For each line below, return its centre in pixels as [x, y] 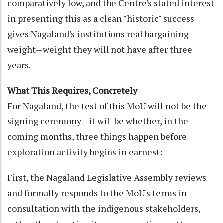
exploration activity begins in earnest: [85, 152]
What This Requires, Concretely [72, 90]
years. [19, 64]
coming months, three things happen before [97, 136]
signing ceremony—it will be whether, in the [98, 121]
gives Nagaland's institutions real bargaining [98, 34]
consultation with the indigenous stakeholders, [104, 208]
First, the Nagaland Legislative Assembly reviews [107, 177]
